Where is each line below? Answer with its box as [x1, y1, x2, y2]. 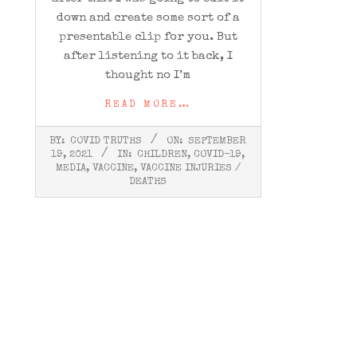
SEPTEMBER [188, 135, 247, 147]
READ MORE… [104, 100, 192, 110]
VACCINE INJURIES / [139, 163, 241, 174]
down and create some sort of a [56, 11, 240, 24]
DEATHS [129, 176, 167, 187]
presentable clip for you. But [58, 30, 237, 43]
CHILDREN [137, 149, 188, 160]
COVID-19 [194, 149, 242, 160]
